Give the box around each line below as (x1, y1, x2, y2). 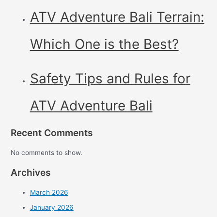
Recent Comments (10, 126, 93, 139)
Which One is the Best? (30, 35, 179, 52)
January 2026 (30, 203, 74, 211)
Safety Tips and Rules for (30, 70, 190, 87)
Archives (10, 167, 51, 179)
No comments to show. (10, 148, 82, 156)
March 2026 (30, 188, 68, 197)
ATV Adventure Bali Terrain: (30, 8, 204, 25)
